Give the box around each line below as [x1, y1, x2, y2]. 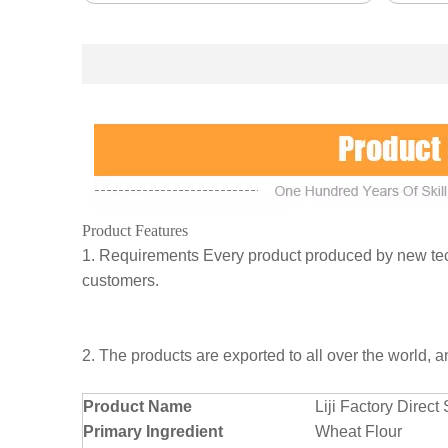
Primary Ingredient [83, 423, 223, 441]
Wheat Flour [315, 423, 402, 441]
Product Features [82, 222, 188, 240]
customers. [82, 272, 163, 290]
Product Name [83, 398, 192, 416]
